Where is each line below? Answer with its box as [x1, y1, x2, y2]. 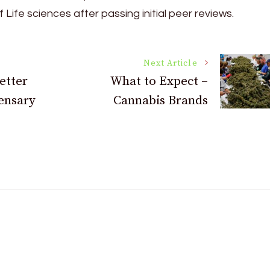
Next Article [143, 57, 198, 69]
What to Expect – [110, 73, 208, 89]
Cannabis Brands [113, 92, 208, 108]
